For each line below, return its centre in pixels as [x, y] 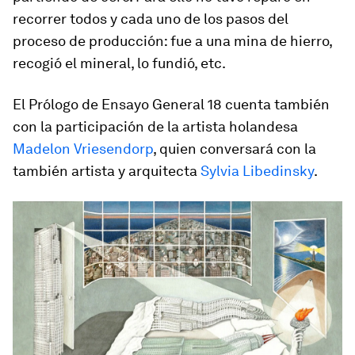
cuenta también [276, 104]
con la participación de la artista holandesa [155, 126]
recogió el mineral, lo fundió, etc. [119, 63]
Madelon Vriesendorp [83, 149]
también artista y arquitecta [107, 171]
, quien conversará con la [235, 149]
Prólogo [53, 104]
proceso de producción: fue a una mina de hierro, [172, 41]
